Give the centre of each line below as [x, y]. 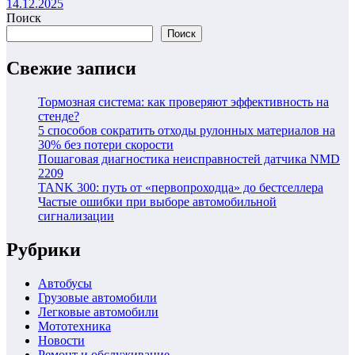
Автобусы [65, 283]
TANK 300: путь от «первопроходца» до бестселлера [181, 188]
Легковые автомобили [98, 312]
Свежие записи [71, 69]
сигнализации [76, 216]
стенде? [59, 116]
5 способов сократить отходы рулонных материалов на [187, 131]
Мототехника [74, 326]
